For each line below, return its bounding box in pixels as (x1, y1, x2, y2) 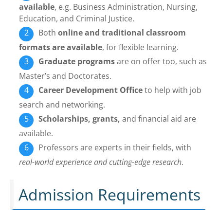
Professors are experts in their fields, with (38, 142, 192, 153)
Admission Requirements (18, 183, 200, 205)
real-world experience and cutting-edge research (19, 156, 182, 167)
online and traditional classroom (58, 27, 186, 38)
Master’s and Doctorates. (19, 70, 112, 81)
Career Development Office (38, 84, 143, 95)
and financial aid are (120, 113, 197, 124)
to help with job (143, 84, 202, 95)
